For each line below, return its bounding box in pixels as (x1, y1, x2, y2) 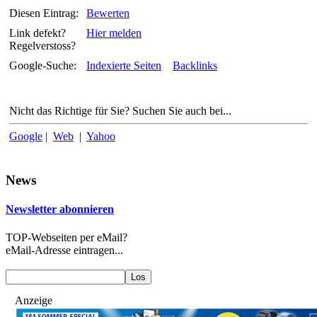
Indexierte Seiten (86, 59, 161, 72)
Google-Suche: (9, 59, 76, 72)
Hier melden (86, 27, 142, 40)
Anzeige (15, 294, 52, 306)
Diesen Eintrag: (9, 7, 79, 20)
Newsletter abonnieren (6, 203, 114, 216)
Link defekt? (9, 27, 66, 40)
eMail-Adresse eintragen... (6, 243, 123, 256)
